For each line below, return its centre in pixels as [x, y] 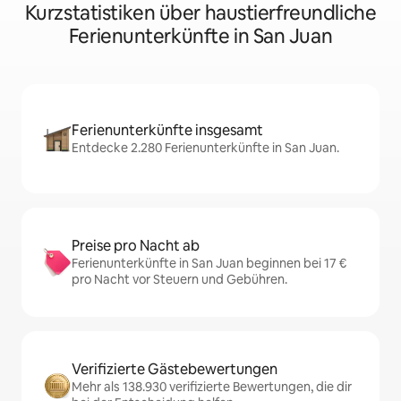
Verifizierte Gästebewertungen [175, 369]
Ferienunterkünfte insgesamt [167, 130]
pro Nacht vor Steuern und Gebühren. [179, 279]
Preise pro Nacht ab [136, 246]
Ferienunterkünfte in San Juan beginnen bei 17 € [209, 263]
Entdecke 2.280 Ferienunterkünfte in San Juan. [205, 148]
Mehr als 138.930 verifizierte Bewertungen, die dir [212, 387]
